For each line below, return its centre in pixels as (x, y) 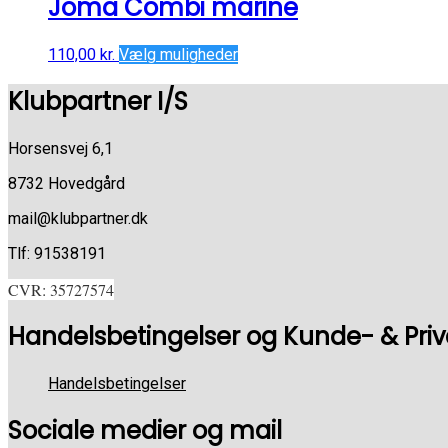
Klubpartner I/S (98, 101)
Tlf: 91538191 (57, 253)
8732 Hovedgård (66, 183)
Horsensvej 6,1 (60, 148)
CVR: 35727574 (61, 289)
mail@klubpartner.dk (78, 218)
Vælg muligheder (178, 54)
